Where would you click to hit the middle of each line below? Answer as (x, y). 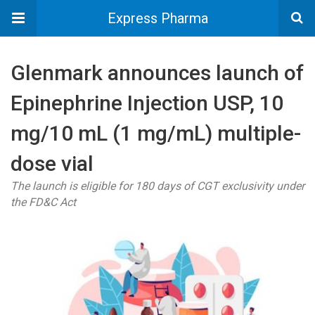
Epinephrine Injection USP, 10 (147, 103)
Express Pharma (157, 18)
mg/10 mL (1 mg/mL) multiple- (156, 133)
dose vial (52, 163)
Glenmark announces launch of (157, 73)
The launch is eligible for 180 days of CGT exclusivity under (157, 186)
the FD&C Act (43, 202)
